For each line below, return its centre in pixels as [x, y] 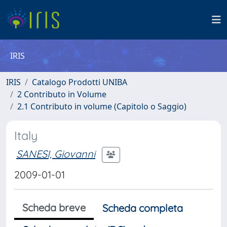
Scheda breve [54, 207]
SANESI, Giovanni [56, 154]
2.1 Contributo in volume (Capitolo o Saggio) [102, 106]
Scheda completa [143, 208]
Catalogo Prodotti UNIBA [80, 82]
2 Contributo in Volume [62, 94]
